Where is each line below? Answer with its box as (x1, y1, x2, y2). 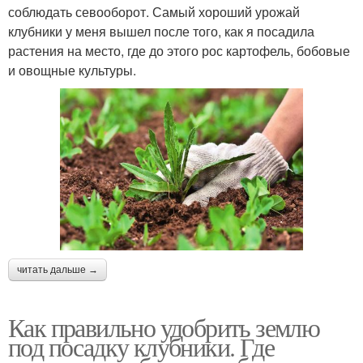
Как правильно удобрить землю (8, 310, 320, 345)
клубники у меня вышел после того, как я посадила (8, 22, 314, 41)
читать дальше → (17, 264, 98, 276)
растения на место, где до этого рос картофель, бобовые (8, 41, 350, 61)
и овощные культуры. (8, 61, 136, 80)
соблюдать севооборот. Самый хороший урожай (8, 2, 300, 22)
